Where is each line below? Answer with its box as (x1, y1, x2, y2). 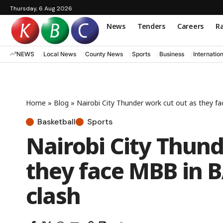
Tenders (137, 21, 165, 31)
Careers (177, 21, 204, 31)
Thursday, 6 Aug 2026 (10, 4, 72, 12)
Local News (43, 50, 76, 58)
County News (85, 50, 123, 58)
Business (159, 50, 184, 58)
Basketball (37, 116, 76, 127)
